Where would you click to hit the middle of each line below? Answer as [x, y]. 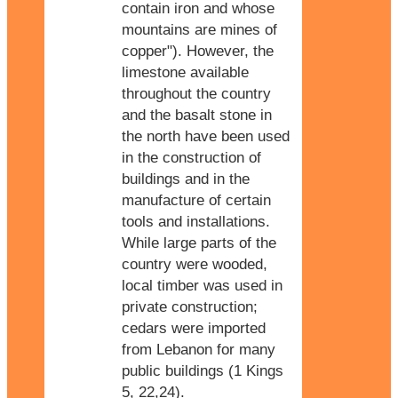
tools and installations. [196, 221]
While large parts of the [199, 243]
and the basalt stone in [197, 115]
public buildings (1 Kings [203, 370]
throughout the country [196, 93]
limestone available [185, 72]
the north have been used [206, 136]
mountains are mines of [199, 29]
